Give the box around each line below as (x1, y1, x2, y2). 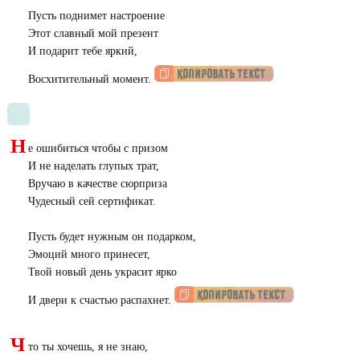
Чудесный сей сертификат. (27, 195, 156, 207)
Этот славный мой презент (27, 27, 158, 39)
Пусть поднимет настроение (27, 10, 165, 22)
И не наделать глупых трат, (27, 160, 159, 172)
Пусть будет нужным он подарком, (27, 231, 196, 243)
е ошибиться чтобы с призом (27, 142, 168, 154)
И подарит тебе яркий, (27, 45, 137, 57)
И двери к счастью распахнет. (27, 294, 174, 306)
